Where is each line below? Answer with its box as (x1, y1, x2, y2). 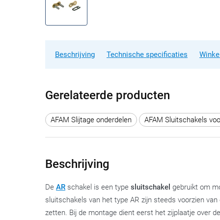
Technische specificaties (107, 50, 188, 59)
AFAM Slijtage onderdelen (51, 115, 132, 124)
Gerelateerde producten (45, 88, 170, 103)
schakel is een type (67, 183, 131, 192)
